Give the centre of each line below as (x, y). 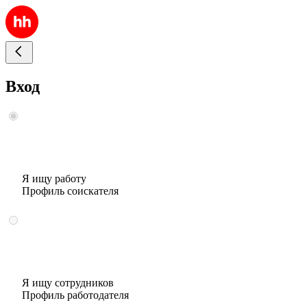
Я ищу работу (54, 178)
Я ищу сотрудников (68, 282)
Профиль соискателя (70, 191)
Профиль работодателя (75, 295)
